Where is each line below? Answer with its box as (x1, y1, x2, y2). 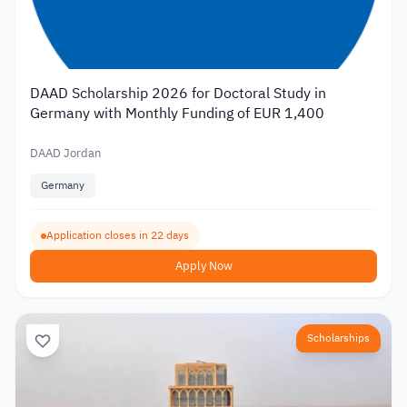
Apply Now (174, 257, 233, 275)
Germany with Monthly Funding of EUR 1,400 (30, 102, 324, 124)
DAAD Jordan (30, 144, 101, 162)
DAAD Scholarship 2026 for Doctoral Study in (30, 82, 326, 104)
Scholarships (307, 330, 370, 347)
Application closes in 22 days (46, 227, 189, 244)
